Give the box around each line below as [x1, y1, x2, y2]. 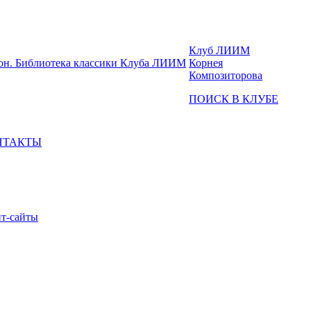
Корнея [189, 57, 223, 69]
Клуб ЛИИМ [189, 44, 250, 56]
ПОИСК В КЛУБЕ [189, 93, 278, 105]
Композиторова [189, 69, 262, 81]
